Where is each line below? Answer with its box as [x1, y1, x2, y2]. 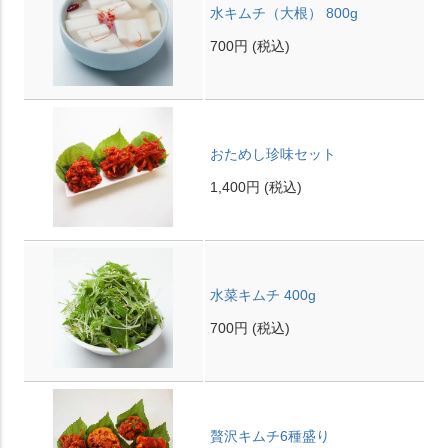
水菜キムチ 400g [209, 287, 316, 304]
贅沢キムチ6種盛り [209, 428, 330, 445]
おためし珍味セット [209, 146, 336, 163]
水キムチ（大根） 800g [209, 5, 358, 22]
